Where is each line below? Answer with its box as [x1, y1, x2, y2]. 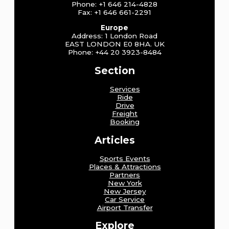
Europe [101, 24, 128, 32]
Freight [112, 109, 138, 118]
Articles [94, 133, 135, 146]
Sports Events [99, 154, 150, 163]
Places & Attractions [88, 162, 161, 171]
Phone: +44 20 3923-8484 [67, 48, 162, 56]
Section [94, 64, 135, 77]
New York [107, 178, 142, 187]
